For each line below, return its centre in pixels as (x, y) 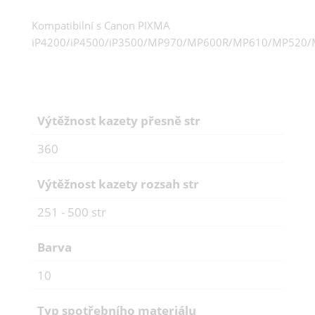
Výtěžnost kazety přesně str (119, 120)
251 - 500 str (72, 212)
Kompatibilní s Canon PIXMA (101, 25)
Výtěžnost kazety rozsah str (118, 184)
